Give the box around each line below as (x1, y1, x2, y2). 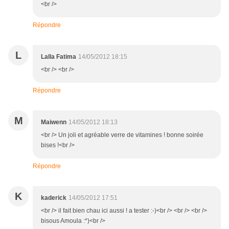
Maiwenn (41, 119, 66, 126)
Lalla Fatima (41, 53, 76, 61)
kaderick (41, 194, 66, 202)
